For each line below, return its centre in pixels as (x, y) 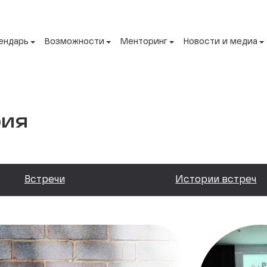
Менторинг (144, 42)
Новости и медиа (221, 42)
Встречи (44, 180)
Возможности (74, 42)
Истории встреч (216, 180)
